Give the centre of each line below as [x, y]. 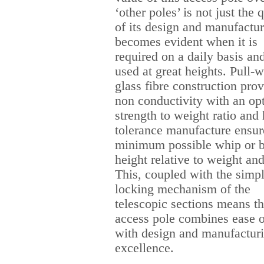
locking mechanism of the [183, 189]
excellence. [144, 248]
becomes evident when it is [186, 42]
